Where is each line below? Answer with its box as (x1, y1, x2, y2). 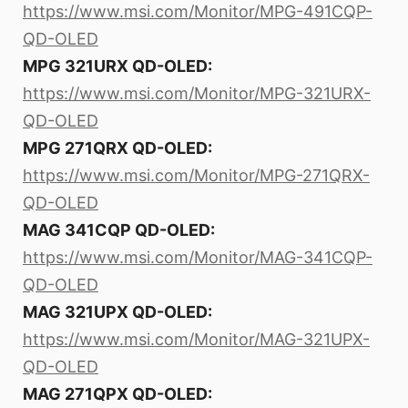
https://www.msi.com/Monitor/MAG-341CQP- (23, 247, 372, 267)
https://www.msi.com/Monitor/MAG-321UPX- (23, 329, 370, 349)
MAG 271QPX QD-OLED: (23, 383, 212, 403)
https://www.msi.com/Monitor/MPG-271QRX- (23, 165, 370, 185)
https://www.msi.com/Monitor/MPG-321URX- (23, 83, 371, 103)
